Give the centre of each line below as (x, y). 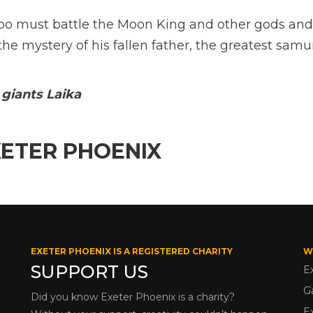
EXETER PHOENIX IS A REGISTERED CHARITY (132, 251)
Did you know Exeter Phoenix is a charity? (133, 297)
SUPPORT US (89, 271)
